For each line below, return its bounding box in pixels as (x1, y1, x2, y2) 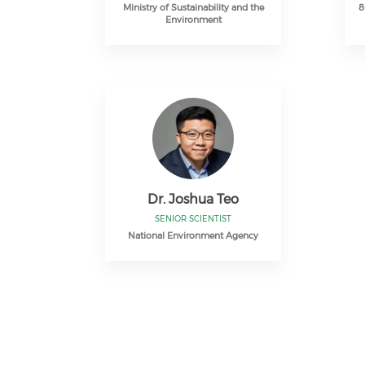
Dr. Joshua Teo (147, 191, 240, 207)
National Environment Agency (128, 230, 259, 241)
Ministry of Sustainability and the (122, 2, 264, 13)
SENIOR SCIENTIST (155, 213, 232, 224)
